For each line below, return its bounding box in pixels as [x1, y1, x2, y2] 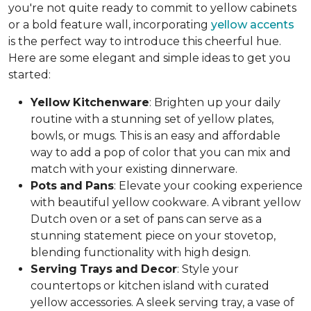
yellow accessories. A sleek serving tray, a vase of [31, 295, 294, 309]
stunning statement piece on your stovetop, [31, 228, 276, 242]
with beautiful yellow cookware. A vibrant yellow [31, 195, 301, 209]
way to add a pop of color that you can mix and [31, 145, 291, 159]
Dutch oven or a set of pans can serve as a [31, 212, 262, 226]
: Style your [177, 262, 239, 276]
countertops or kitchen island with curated [31, 278, 269, 292]
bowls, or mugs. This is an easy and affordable [31, 128, 280, 142]
